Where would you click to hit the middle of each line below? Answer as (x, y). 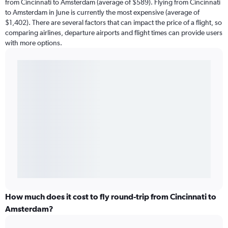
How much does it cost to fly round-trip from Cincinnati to (111, 197)
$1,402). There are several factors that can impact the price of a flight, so (113, 23)
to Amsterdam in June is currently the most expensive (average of (102, 12)
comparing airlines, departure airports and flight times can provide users (114, 33)
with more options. (34, 43)
